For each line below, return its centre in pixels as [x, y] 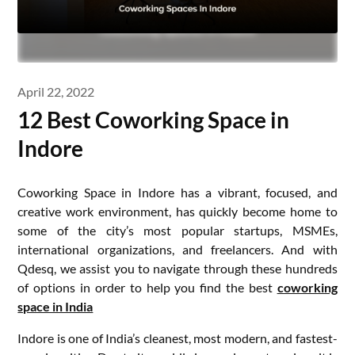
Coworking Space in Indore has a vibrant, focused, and [177, 192]
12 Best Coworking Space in [154, 120]
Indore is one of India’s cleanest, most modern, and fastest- [177, 338]
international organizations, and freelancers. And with [177, 249]
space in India [55, 306]
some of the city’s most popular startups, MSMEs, [177, 230]
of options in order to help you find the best [147, 287]
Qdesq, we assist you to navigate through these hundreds [177, 268]
